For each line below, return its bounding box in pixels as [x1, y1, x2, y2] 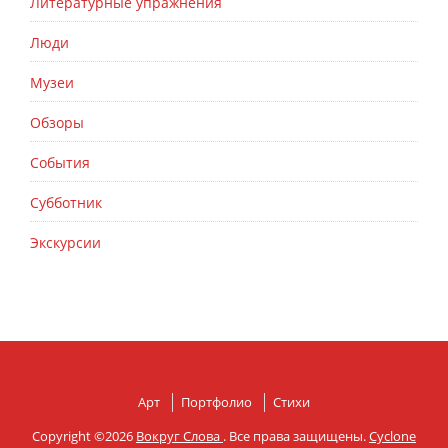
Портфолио [181, 393, 252, 412]
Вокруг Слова [136, 427, 223, 446]
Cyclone [369, 427, 416, 446]
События [30, 153, 90, 173]
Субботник [30, 193, 102, 213]
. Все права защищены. [223, 427, 369, 446]
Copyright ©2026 [32, 427, 136, 446]
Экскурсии [30, 233, 101, 253]
